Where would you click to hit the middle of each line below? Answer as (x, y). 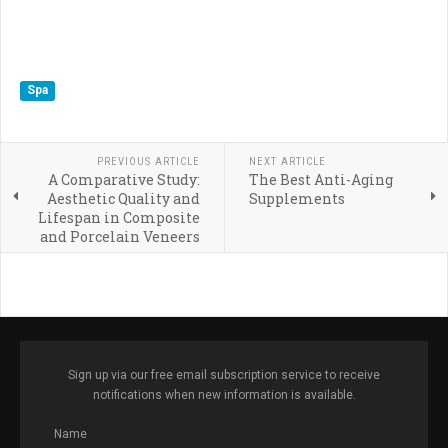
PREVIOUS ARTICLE (148, 162)
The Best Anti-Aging (320, 180)
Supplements (298, 199)
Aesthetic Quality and (123, 199)
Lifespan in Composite (118, 218)
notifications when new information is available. (224, 395)
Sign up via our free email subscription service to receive (224, 375)
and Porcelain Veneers (119, 237)
